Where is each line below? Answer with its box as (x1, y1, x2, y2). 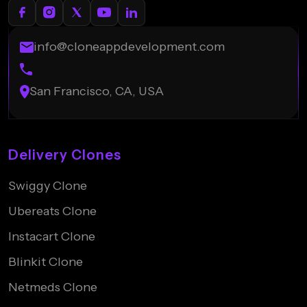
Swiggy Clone (8, 178, 87, 194)
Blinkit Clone (8, 254, 83, 270)
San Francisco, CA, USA (29, 84, 164, 99)
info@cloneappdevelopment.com (34, 39, 225, 55)
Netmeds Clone (8, 280, 97, 295)
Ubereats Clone (8, 204, 97, 219)
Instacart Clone (8, 229, 95, 245)
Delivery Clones (8, 147, 121, 164)
